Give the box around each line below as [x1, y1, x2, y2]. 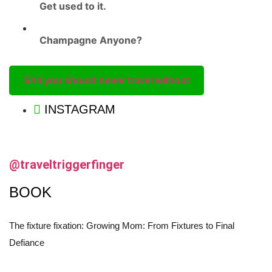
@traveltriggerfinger [9, 157, 124, 172]
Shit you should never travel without [24, 75, 189, 86]
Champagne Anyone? [39, 33, 142, 46]
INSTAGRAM [44, 102, 115, 116]
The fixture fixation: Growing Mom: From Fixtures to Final [9, 220, 234, 231]
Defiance [9, 237, 44, 248]
